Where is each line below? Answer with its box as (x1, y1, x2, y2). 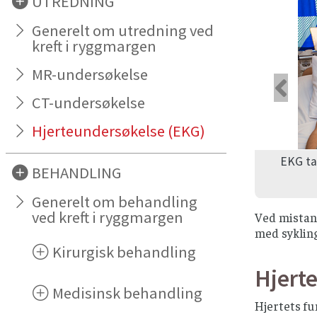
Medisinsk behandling (52, 283, 203, 304)
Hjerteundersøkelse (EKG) (32, 120, 206, 141)
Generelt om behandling (32, 192, 198, 212)
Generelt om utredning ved (32, 20, 214, 40)
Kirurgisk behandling (52, 242, 197, 263)
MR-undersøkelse (32, 64, 149, 84)
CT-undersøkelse (32, 92, 146, 113)
